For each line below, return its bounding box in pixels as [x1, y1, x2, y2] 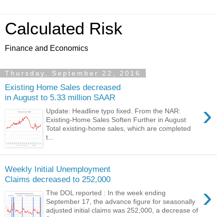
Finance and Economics [5, 44, 88, 52]
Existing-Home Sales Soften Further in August [46, 116, 186, 124]
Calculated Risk [5, 19, 123, 38]
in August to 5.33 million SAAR [5, 92, 115, 102]
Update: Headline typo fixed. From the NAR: [46, 107, 181, 115]
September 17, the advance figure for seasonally [46, 198, 196, 206]
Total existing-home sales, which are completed [46, 124, 191, 133]
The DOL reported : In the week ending [46, 189, 166, 197]
